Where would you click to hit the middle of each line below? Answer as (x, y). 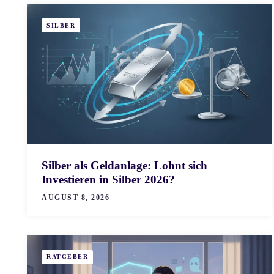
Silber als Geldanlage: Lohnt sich (124, 165)
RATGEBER (67, 257)
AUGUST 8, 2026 (76, 197)
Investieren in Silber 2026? (108, 179)
